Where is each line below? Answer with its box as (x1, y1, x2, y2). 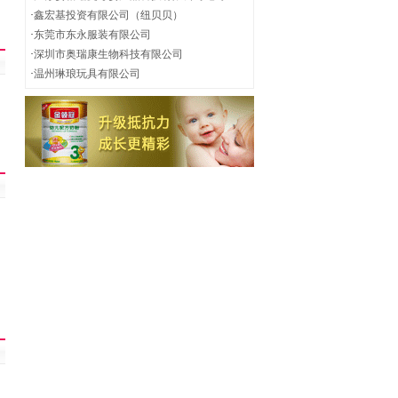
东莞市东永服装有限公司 (34, 28, 151, 41)
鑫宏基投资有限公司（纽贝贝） (34, 9, 183, 21)
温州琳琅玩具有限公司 (34, 68, 140, 80)
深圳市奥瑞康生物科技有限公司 (34, 48, 183, 60)
